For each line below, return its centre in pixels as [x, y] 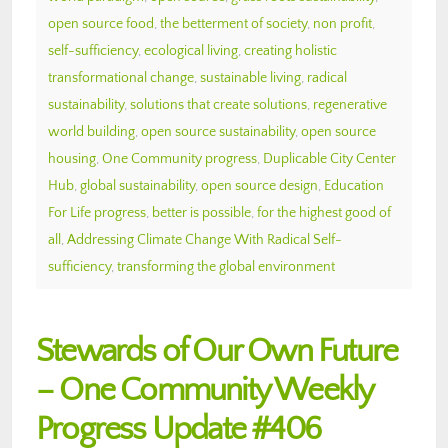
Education [354, 185]
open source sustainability [218, 131]
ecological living [191, 50]
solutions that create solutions [218, 104]
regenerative [350, 104]
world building [91, 131]
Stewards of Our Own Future [217, 351]
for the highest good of [324, 212]
